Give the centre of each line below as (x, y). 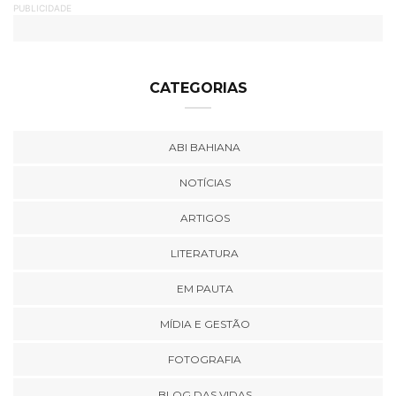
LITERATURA (205, 253)
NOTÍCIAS (205, 183)
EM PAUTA (205, 289)
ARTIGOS (205, 218)
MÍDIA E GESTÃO (205, 324)
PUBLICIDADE (42, 8)
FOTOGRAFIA (205, 359)
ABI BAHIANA (205, 147)
